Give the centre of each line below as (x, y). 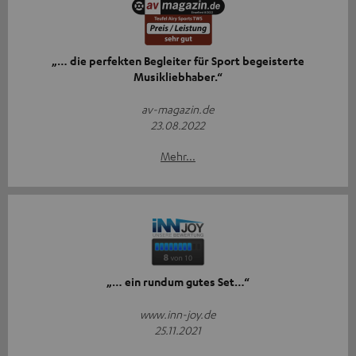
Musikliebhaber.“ (178, 77)
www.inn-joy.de (178, 314)
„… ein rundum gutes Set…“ (178, 282)
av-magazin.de (178, 109)
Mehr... (178, 156)
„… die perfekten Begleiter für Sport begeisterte (178, 61)
